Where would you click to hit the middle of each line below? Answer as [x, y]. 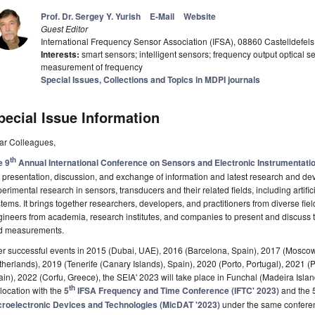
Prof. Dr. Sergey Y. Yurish [91, 17]
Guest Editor [64, 29]
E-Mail [162, 17]
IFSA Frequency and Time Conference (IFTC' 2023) [177, 291]
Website [200, 17]
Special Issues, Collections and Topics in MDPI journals [150, 80]
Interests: [60, 54]
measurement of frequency [92, 67]
